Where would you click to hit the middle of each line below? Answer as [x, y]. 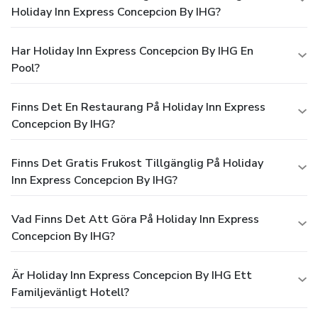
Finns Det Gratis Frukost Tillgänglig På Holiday [137, 163]
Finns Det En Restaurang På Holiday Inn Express [138, 107]
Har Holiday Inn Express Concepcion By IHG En [132, 51]
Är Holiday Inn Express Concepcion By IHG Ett [132, 275]
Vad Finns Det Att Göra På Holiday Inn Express [135, 219]
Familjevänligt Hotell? [70, 292]
